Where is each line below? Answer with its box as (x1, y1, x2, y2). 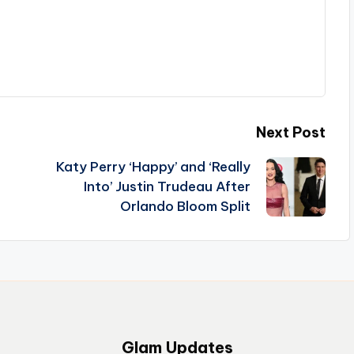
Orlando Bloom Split (119, 198, 250, 216)
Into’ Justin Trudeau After (83, 178, 250, 196)
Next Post (255, 123, 326, 142)
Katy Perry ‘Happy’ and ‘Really (55, 158, 250, 176)
